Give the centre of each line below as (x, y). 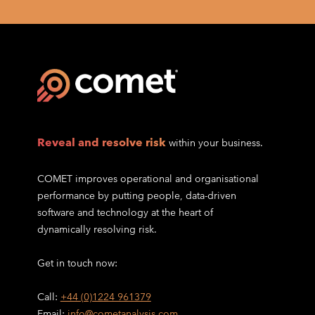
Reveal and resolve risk (103, 143)
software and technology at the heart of (125, 213)
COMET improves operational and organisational (148, 179)
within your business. (216, 143)
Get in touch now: (77, 263)
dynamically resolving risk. (97, 230)
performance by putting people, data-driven (136, 196)
